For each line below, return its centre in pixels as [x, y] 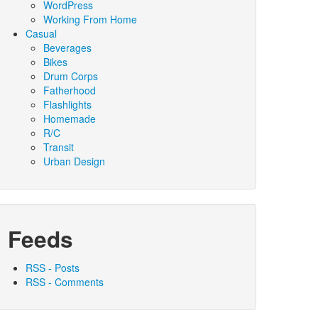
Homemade [70, 119]
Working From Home [90, 19]
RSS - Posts [53, 268]
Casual [41, 33]
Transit [59, 147]
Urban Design [74, 161]
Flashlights [67, 104]
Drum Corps [71, 76]
